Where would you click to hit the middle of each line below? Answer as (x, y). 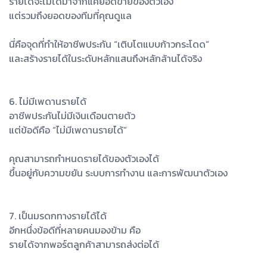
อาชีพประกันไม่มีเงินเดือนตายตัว (72, 115)
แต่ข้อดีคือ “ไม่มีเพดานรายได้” (68, 130)
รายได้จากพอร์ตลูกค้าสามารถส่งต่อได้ (84, 244)
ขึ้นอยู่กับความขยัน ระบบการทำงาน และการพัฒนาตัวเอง (118, 173)
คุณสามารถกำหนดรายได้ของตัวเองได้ (84, 158)
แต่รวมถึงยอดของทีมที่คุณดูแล (70, 15)
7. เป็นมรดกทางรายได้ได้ (58, 215)
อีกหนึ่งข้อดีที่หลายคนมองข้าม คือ (75, 230)
